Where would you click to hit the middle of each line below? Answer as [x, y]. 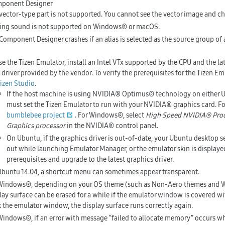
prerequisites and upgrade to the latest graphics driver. [90, 159]
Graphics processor [36, 126]
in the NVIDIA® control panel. [111, 126]
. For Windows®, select [110, 115]
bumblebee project [35, 115]
